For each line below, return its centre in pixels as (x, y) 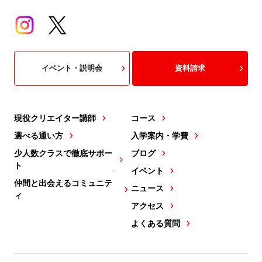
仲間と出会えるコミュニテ (63, 183)
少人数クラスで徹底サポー (63, 153)
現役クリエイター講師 (55, 118)
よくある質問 (156, 223)
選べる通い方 (38, 135)
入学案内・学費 (160, 135)
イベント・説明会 (72, 68)
